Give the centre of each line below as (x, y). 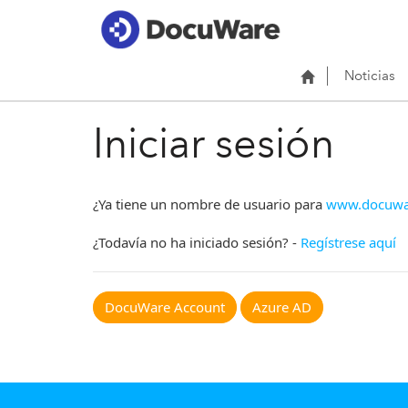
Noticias (370, 75)
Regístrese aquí (348, 242)
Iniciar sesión (214, 143)
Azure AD (282, 306)
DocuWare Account (165, 306)
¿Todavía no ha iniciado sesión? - (197, 242)
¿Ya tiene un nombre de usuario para (209, 204)
